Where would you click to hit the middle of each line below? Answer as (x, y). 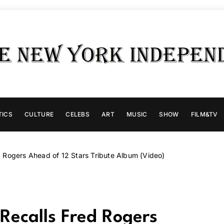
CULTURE (39, 114)
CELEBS (78, 114)
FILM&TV (204, 114)
